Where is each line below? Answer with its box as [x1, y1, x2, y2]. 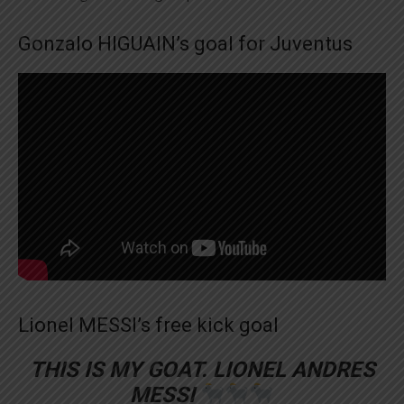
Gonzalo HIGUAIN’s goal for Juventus [18, 32, 353, 55]
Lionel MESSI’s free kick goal [18, 313, 279, 336]
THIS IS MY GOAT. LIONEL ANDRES [29, 356, 375, 382]
